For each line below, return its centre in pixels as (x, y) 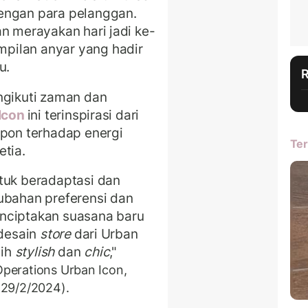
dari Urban (104, 234)
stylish (35, 252)
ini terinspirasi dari (83, 114)
